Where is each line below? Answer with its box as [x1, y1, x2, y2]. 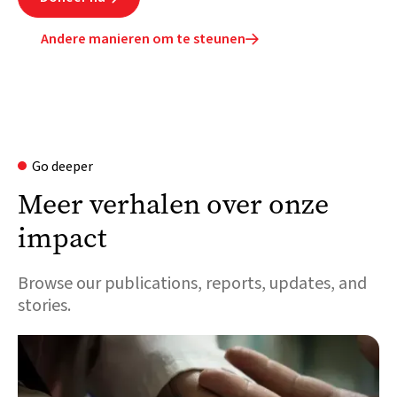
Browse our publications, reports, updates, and [18, 270, 367, 296]
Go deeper [32, 156, 93, 176]
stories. [18, 292, 71, 318]
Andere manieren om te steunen [41, 28, 245, 49]
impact [18, 218, 106, 257]
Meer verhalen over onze [18, 184, 329, 223]
